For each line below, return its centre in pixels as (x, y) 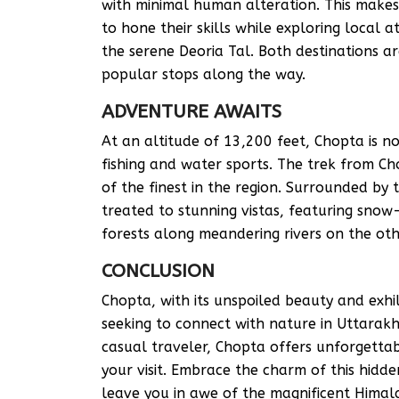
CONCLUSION (158, 271)
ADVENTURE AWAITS (191, 112)
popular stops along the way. (204, 74)
